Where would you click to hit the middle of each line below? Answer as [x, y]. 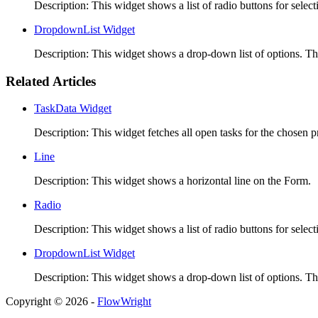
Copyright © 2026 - [51, 302]
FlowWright [124, 302]
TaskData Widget [73, 109]
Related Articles [51, 81]
